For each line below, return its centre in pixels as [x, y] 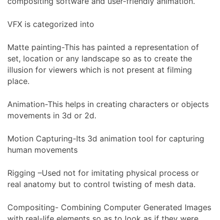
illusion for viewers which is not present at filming [100, 69]
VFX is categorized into [51, 24]
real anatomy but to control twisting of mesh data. [101, 184]
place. [18, 81]
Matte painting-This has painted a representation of [103, 47]
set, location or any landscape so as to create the [100, 58]
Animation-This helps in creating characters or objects [108, 104]
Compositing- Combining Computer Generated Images [109, 207]
